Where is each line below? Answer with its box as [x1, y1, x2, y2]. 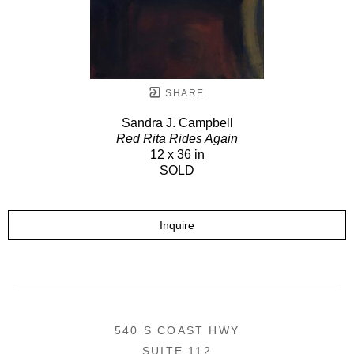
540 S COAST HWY [115, 323, 239, 337]
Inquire [160, 218, 194, 232]
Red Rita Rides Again [116, 131, 238, 145]
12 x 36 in [149, 147, 205, 161]
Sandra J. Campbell [121, 115, 233, 130]
